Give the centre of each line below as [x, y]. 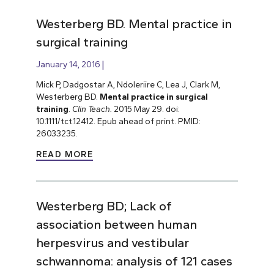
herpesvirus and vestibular [112, 243]
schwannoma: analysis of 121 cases [134, 261]
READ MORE [65, 155]
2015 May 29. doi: [146, 109]
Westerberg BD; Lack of [104, 206]
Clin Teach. [92, 109]
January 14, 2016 [68, 64]
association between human [116, 225]
